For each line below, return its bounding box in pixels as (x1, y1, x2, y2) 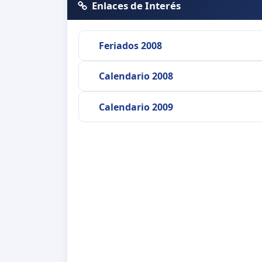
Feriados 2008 (98, 39, 162, 52)
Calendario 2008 (98, 70, 173, 83)
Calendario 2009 (98, 100, 173, 113)
